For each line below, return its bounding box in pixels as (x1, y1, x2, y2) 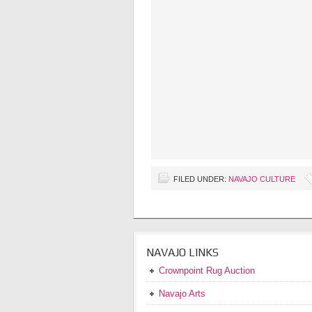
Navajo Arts (159, 288, 205, 299)
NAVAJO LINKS (146, 245, 219, 259)
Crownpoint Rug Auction (159, 265, 255, 276)
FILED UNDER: (173, 174, 228, 183)
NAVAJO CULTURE (228, 174, 295, 183)
